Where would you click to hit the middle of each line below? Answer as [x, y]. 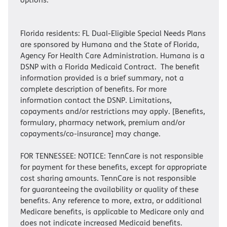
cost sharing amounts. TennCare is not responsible [108, 178]
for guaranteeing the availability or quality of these [109, 189]
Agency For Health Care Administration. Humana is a [112, 55]
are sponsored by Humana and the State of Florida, [110, 44]
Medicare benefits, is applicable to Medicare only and [112, 212]
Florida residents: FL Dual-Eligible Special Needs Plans [113, 33]
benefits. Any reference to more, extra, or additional [111, 200]
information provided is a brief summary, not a [102, 78]
